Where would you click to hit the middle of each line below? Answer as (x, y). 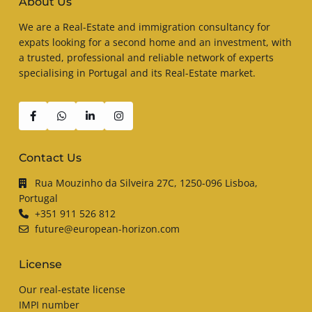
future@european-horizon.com (107, 228)
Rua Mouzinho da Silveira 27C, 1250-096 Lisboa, (146, 182)
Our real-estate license (72, 289)
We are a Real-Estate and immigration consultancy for (145, 26)
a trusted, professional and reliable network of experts (146, 57)
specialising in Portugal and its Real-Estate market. (137, 72)
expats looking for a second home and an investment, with (155, 42)
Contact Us (50, 157)
